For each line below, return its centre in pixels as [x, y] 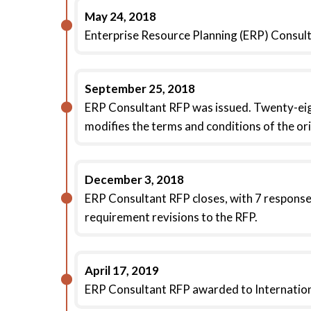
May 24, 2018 [120, 16]
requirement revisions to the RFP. [171, 217]
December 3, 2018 [134, 179]
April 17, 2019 [122, 270]
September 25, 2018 [140, 89]
